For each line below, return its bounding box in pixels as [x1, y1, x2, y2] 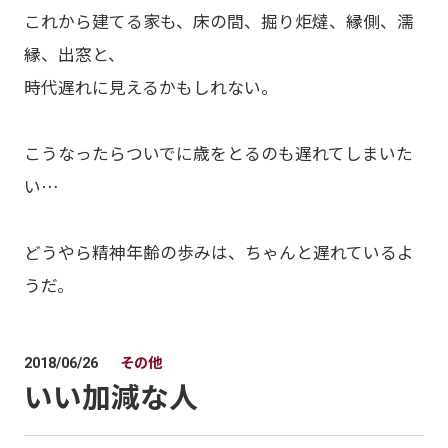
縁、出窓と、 [23, 41, 125, 66]
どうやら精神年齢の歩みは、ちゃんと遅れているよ [23, 239, 414, 264]
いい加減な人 [23, 375, 198, 417]
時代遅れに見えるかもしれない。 [23, 74, 278, 99]
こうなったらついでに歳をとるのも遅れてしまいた [23, 140, 413, 165]
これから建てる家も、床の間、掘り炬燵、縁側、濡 [23, 8, 414, 33]
